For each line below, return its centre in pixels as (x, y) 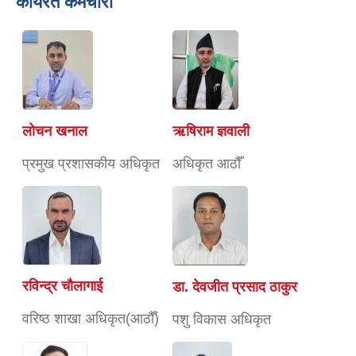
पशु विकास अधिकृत (222, 319)
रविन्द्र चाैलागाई (62, 286)
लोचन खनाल (55, 131)
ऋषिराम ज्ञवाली (211, 131)
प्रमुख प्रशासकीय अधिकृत (91, 163)
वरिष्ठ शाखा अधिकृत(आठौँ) (91, 318)
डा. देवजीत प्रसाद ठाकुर (235, 286)
